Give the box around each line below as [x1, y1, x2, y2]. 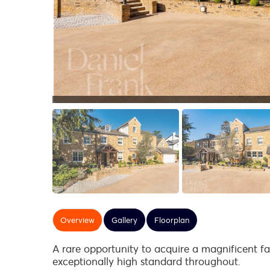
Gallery [111, 215, 137, 225]
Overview [60, 215, 95, 225]
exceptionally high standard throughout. [52, 255, 240, 268]
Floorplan [154, 215, 189, 225]
